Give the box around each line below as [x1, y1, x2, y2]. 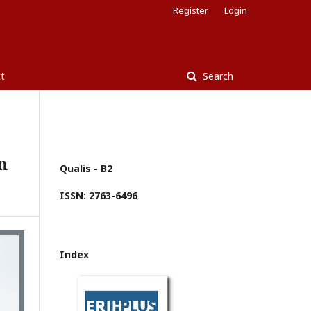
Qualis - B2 [60, 162, 112, 175]
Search [200, 69, 233, 83]
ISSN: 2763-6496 [60, 189, 137, 202]
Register [173, 4, 208, 17]
